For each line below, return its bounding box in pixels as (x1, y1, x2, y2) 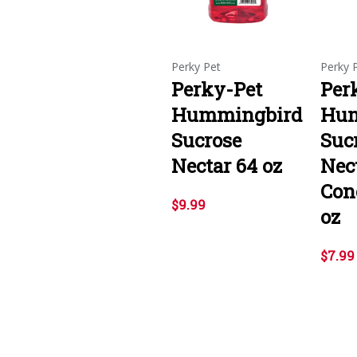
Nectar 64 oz (171, 152, 282, 178)
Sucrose (171, 127, 241, 153)
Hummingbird (171, 101, 302, 127)
